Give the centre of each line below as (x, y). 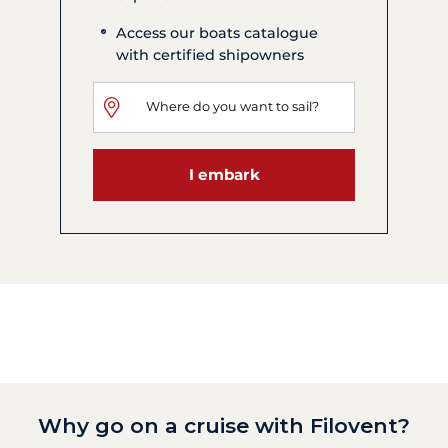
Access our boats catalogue (217, 32)
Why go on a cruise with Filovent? (224, 426)
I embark (224, 175)
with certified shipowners (210, 54)
